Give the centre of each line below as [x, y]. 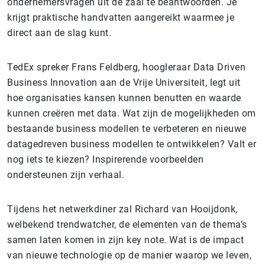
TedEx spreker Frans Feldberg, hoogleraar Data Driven [126, 67]
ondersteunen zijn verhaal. [66, 175]
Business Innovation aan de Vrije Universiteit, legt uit [124, 83]
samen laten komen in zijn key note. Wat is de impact [125, 240]
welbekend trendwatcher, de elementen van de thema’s [127, 224]
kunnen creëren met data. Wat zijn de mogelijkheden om [132, 113]
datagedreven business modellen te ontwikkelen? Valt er [132, 144]
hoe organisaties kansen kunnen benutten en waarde [124, 98]
